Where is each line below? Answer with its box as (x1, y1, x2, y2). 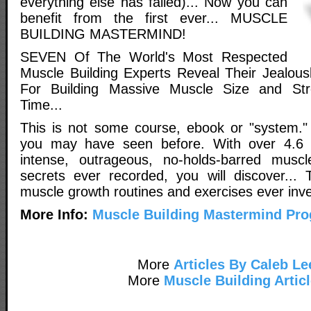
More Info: (20, 206, 88, 222)
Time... (20, 96, 62, 112)
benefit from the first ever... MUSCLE (20, 10, 287, 26)
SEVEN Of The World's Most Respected (20, 49, 287, 65)
